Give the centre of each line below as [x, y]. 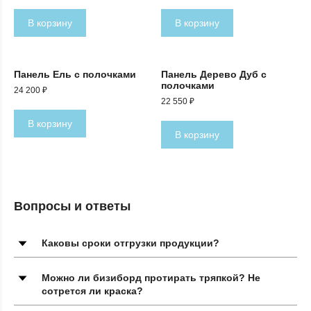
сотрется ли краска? [92, 291]
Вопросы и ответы [72, 206]
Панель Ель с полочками [75, 74]
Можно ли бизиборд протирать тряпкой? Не [151, 277]
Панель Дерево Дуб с [214, 74]
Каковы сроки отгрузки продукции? [131, 243]
